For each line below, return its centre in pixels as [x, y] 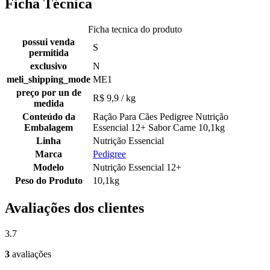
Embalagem [49, 127]
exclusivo [49, 66]
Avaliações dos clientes [74, 208]
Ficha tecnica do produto [135, 29]
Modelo [49, 167]
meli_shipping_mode [49, 79]
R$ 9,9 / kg [114, 98]
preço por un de [49, 92]
